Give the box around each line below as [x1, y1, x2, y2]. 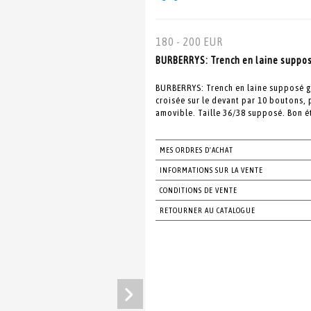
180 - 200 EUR [155, 35, 223, 48]
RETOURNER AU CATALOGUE [160, 206, 255, 215]
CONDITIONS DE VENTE [160, 186, 237, 194]
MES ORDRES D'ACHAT [160, 146, 233, 154]
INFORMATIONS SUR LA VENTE [160, 166, 263, 174]
